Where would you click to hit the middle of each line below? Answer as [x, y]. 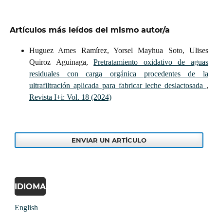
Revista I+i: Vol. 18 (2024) [70, 97]
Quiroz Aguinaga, [61, 62]
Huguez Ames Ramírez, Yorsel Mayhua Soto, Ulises [119, 51]
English [26, 208]
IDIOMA [30, 187]
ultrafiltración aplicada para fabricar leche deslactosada [118, 86]
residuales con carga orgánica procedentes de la [119, 74]
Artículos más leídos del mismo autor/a [90, 30]
